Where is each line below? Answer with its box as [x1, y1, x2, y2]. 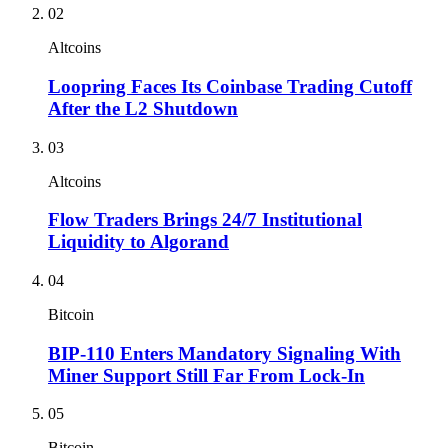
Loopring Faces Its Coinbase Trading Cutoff [48, 75, 412, 97]
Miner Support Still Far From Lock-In [48, 364, 365, 386]
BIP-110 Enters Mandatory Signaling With [48, 342, 401, 364]
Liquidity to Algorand [48, 231, 229, 253]
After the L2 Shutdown [48, 97, 238, 119]
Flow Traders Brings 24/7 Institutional [48, 209, 362, 231]
